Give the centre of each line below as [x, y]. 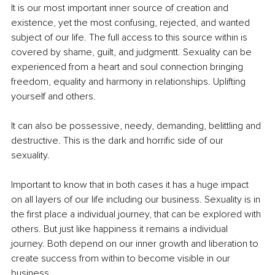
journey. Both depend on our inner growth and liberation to [136, 244]
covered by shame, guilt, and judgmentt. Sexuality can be [133, 52]
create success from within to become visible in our [122, 259]
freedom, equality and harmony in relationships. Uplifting [130, 82]
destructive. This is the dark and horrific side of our [118, 141]
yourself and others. [55, 97]
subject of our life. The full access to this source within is [130, 38]
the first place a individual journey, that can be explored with [137, 215]
